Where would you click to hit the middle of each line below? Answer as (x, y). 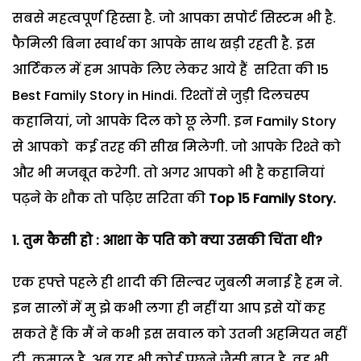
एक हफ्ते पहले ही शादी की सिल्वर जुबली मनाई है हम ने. (177, 282)
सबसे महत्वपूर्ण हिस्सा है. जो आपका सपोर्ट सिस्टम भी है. (174, 18)
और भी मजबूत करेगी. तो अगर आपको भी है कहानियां (168, 172)
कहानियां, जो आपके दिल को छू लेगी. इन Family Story (174, 121)
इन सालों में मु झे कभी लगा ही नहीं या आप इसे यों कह (169, 308)
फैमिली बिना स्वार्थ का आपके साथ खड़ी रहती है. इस (164, 44)
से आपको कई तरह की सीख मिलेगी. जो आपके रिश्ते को (176, 147)
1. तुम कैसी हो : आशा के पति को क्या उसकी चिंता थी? (167, 240)
